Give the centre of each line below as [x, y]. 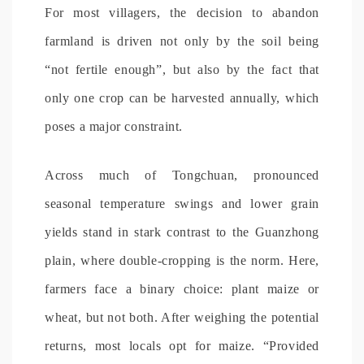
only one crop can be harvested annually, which [182, 97]
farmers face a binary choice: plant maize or [182, 288]
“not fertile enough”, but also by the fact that [182, 69]
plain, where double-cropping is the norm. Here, [182, 260]
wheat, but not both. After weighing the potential [182, 317]
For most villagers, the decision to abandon [182, 12]
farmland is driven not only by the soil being [182, 41]
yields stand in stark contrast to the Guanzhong [182, 232]
